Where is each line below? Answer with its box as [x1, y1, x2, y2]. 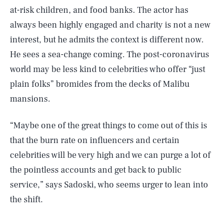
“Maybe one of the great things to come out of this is [10, 120, 207, 131]
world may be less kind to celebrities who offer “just [10, 64, 205, 75]
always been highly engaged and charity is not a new [10, 19, 211, 31]
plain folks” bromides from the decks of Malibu [10, 78, 189, 90]
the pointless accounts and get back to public [10, 164, 182, 176]
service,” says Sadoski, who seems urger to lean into [10, 179, 208, 190]
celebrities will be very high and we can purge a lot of [10, 149, 211, 161]
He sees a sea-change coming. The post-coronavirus [10, 49, 209, 60]
